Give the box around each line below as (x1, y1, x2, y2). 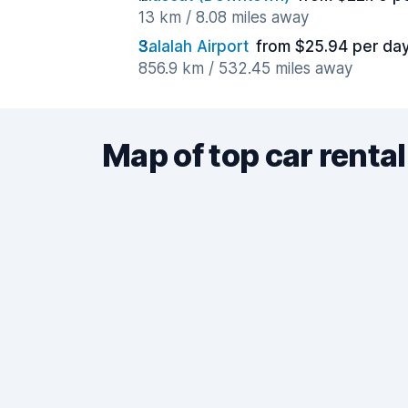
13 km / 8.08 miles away (138, 8, 309, 26)
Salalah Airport (138, 37, 249, 56)
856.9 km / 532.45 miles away (138, 59, 352, 77)
